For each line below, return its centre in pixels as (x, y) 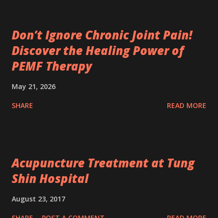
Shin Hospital (50, 179)
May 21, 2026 (34, 87)
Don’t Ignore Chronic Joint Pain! (102, 35)
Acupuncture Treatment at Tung (103, 163)
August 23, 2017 (38, 199)
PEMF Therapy (52, 66)
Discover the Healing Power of (98, 51)
